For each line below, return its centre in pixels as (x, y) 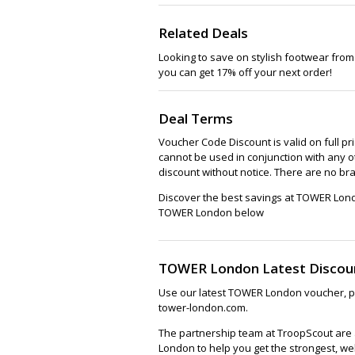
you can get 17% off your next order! (245, 72)
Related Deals (203, 33)
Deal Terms (196, 118)
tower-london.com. (203, 307)
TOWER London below (211, 212)
